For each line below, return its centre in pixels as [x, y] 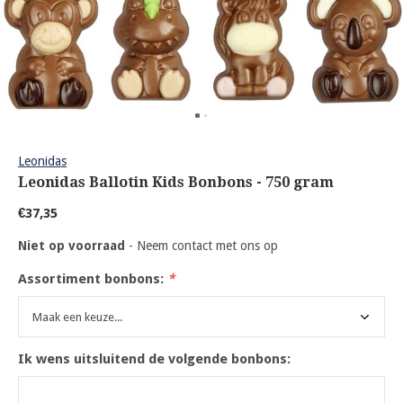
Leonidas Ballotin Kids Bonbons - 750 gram [176, 182]
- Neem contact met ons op [203, 246]
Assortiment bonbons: [93, 279]
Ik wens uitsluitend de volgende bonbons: [154, 359]
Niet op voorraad [73, 246]
